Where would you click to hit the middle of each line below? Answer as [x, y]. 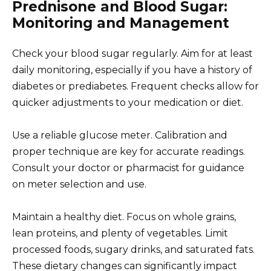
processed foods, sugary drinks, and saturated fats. [133, 250]
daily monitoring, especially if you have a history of [132, 70]
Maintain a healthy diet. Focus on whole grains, [124, 217]
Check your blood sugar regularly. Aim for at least [132, 53]
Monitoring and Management [121, 23]
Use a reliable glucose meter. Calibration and [120, 135]
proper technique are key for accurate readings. [129, 152]
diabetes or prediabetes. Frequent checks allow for [135, 86]
